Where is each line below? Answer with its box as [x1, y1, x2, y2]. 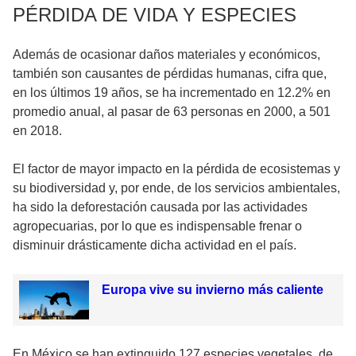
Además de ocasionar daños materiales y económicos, [13, 47, 320, 61]
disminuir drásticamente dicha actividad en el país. [13, 238, 296, 252]
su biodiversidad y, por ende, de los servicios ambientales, [13, 180, 340, 195]
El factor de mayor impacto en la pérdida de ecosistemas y [13, 161, 340, 176]
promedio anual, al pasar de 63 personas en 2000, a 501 [13, 104, 331, 118]
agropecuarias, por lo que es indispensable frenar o [13, 219, 302, 233]
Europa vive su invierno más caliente [101, 282, 323, 296]
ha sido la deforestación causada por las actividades [13, 199, 308, 214]
